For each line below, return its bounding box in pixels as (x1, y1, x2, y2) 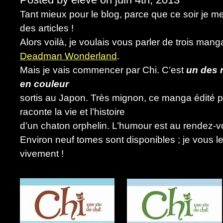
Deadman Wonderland (20, 51, 117, 61)
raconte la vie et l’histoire (20, 107, 125, 117)
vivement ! (20, 148, 64, 159)
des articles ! (20, 23, 74, 33)
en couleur (20, 79, 69, 89)
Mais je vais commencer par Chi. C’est (20, 65, 186, 75)
